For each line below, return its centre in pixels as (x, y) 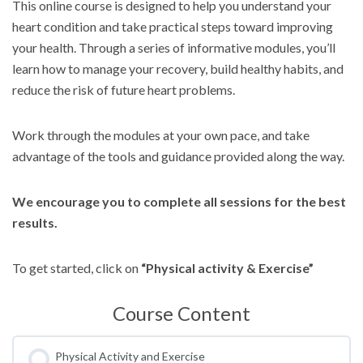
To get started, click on (77, 267)
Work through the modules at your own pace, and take (161, 135)
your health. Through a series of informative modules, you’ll (174, 47)
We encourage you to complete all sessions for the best (179, 201)
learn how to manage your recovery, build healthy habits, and (178, 68)
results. (35, 222)
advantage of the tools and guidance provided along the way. (178, 156)
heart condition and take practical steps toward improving (173, 26)
